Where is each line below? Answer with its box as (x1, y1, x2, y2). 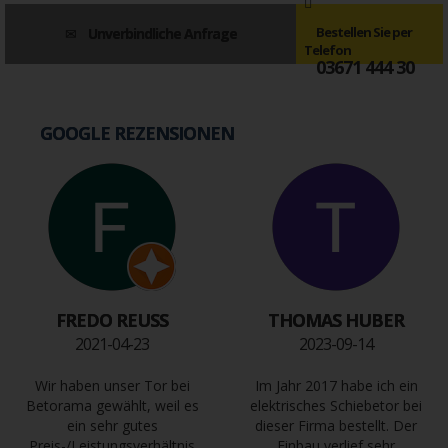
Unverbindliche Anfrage (87, 24, 237, 44)
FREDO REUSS (56, 308, 168, 333)
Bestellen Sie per (316, 22, 413, 41)
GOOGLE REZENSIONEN (40, 121, 234, 146)
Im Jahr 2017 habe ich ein (254, 376, 418, 396)
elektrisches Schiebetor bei (250, 396, 422, 416)
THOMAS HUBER (268, 308, 404, 333)
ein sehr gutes (66, 416, 158, 436)
